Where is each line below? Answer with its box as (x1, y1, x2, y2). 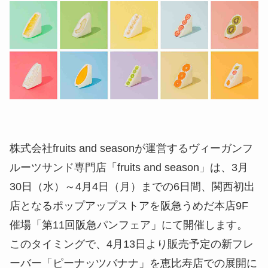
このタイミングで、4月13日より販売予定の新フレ (10, 237, 254, 250)
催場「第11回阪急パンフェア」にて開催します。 (10, 218, 248, 231)
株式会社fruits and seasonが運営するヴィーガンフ (10, 142, 253, 154)
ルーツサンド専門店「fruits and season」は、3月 (10, 161, 248, 173)
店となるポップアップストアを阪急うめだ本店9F (10, 199, 248, 212)
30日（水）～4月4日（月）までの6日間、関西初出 (10, 180, 255, 193)
